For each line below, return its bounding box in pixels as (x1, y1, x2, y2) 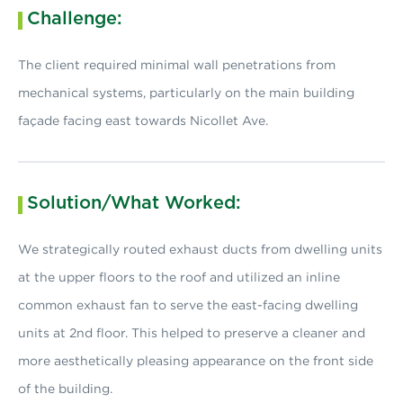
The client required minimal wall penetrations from (18, 58, 336, 71)
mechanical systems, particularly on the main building (18, 85, 354, 99)
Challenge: (27, 10, 122, 28)
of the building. (18, 381, 112, 395)
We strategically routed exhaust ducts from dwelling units (18, 242, 382, 255)
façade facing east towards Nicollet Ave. (18, 113, 268, 127)
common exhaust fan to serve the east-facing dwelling (18, 298, 358, 311)
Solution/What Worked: (27, 194, 241, 212)
